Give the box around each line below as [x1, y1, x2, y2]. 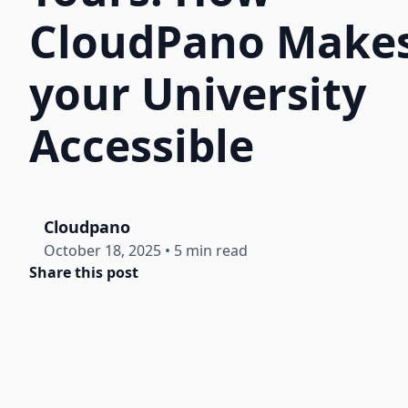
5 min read [174, 240, 248, 260]
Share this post [29, 262, 138, 282]
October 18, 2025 [44, 240, 161, 260]
